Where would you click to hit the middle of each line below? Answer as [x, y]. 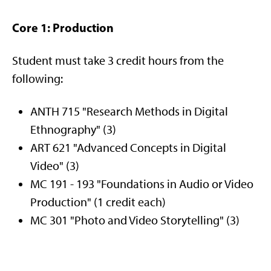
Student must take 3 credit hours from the [118, 60]
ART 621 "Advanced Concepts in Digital [128, 148]
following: [38, 79]
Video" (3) [55, 166]
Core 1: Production [63, 28]
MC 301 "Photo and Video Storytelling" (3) [135, 220]
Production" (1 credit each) [98, 202]
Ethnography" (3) [73, 129]
